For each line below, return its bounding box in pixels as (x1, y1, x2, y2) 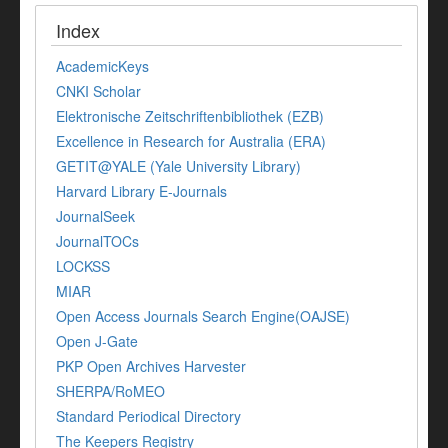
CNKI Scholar (56, 81, 141, 102)
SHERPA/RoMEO (56, 381, 165, 402)
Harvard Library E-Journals (56, 181, 227, 202)
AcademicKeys (56, 56, 149, 77)
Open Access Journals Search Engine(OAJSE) (56, 306, 350, 327)
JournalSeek (56, 206, 135, 227)
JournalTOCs (56, 231, 139, 252)
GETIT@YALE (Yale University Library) (56, 156, 301, 177)
